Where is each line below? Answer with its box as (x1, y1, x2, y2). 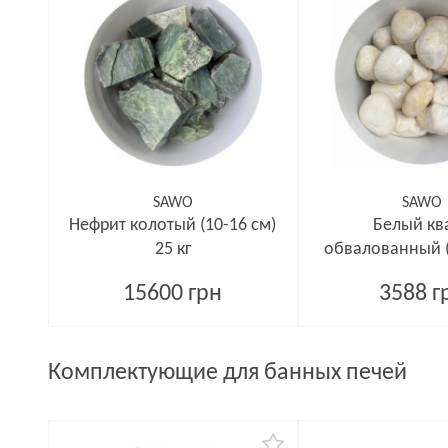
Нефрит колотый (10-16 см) (69, 216, 277, 235)
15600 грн (123, 282, 223, 306)
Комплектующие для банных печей (48, 361, 407, 385)
